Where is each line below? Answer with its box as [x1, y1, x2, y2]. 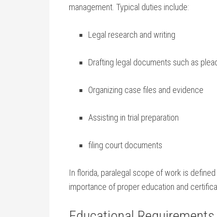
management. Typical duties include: [69, 2, 189, 12]
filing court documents [88, 140, 162, 150]
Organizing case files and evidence [88, 85, 203, 95]
